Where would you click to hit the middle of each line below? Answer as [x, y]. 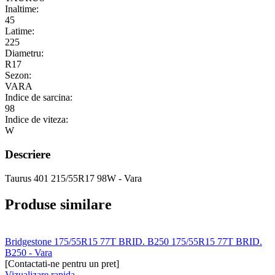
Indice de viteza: [37, 120]
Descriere [28, 155]
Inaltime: [22, 9]
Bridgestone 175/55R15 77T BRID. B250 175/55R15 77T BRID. [134, 241]
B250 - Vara [29, 252]
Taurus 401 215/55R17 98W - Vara [73, 178]
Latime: [20, 31]
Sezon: [18, 76]
